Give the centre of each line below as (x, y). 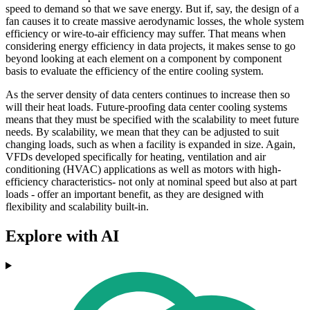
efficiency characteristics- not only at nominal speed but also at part (151, 182)
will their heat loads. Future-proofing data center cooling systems (146, 107)
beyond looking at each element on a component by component (144, 59)
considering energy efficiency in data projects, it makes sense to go (151, 46)
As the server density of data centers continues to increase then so (148, 95)
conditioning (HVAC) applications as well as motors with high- (143, 170)
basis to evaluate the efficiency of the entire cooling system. (135, 71)
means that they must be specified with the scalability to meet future (152, 120)
